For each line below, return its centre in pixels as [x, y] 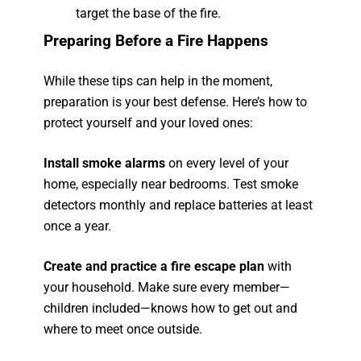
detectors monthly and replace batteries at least [178, 205]
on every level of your [227, 163]
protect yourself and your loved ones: [149, 123]
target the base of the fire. [149, 13]
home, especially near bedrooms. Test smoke [171, 184]
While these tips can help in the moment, [158, 81]
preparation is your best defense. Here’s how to [176, 102]
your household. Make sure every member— [167, 287]
